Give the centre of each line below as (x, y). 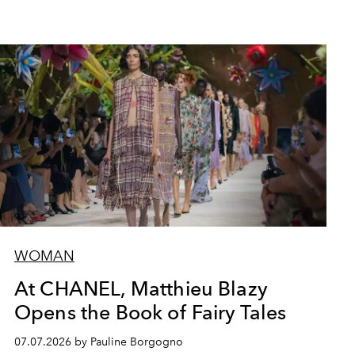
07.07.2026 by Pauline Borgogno (98, 342)
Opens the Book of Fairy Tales (150, 312)
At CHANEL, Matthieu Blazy (141, 288)
